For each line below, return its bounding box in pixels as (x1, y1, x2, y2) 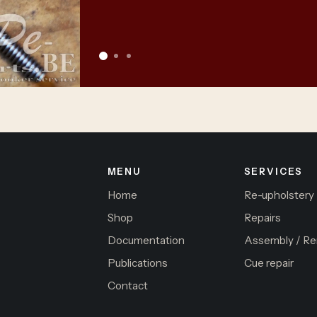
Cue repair (243, 256, 294, 270)
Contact (107, 279, 148, 292)
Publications (107, 256, 168, 270)
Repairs (243, 211, 281, 224)
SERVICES (243, 166, 304, 177)
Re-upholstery (243, 188, 314, 202)
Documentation (107, 234, 185, 247)
